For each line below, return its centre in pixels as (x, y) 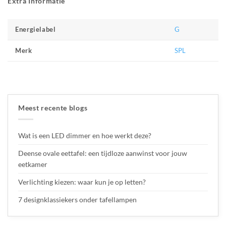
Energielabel (36, 30)
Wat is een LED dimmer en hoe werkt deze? (85, 135)
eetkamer (33, 164)
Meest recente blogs (53, 108)
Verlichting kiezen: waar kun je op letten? (82, 182)
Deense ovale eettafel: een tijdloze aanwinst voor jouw (103, 153)
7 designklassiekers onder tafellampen (78, 199)
